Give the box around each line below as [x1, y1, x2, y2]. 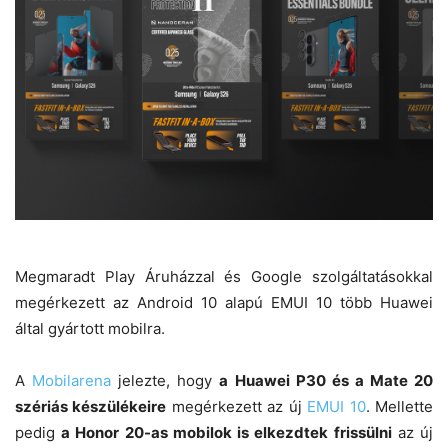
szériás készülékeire [15, 396, 167, 416]
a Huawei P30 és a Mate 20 [219, 370, 434, 390]
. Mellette [365, 396, 434, 416]
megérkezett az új [166, 396, 308, 416]
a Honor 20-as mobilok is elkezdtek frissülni [61, 422, 392, 442]
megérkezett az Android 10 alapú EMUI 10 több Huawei [15, 292, 433, 312]
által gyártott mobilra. [15, 318, 165, 338]
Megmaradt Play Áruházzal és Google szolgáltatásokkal [15, 266, 433, 286]
